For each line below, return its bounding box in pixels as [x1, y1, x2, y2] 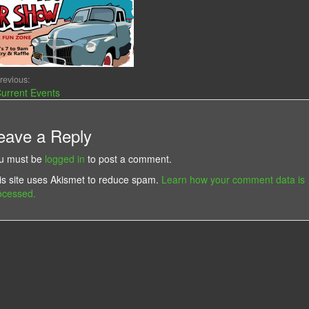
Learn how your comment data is [161, 172, 305, 186]
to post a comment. [84, 151, 172, 166]
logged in [44, 151, 85, 166]
